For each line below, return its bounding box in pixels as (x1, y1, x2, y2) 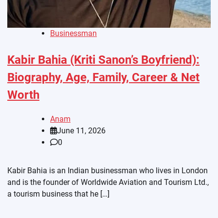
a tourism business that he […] (7, 189, 109, 199)
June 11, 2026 (57, 126, 106, 135)
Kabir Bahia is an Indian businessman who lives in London (7, 165, 208, 175)
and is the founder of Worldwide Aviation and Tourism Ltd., (7, 177, 209, 187)
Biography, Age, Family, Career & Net (7, 70, 200, 84)
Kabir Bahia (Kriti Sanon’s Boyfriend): (7, 53, 200, 67)
